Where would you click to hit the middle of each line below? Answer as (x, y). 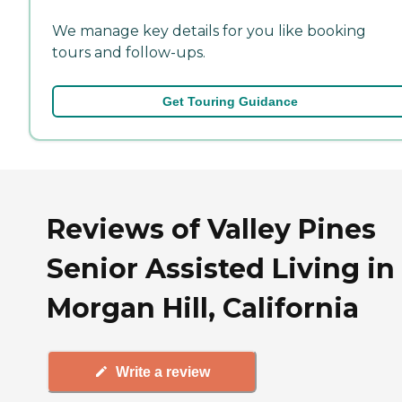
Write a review (162, 371)
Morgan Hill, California (203, 308)
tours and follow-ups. (129, 52)
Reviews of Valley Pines (211, 229)
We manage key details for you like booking (209, 31)
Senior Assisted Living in (221, 268)
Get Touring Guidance (230, 101)
